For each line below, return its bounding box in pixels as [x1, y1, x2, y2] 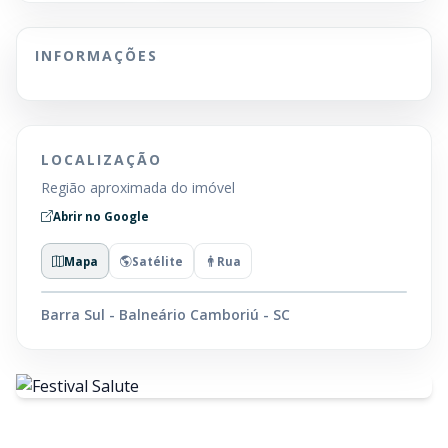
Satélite [132, 253, 183, 269]
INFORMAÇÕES [35, 46, 158, 65]
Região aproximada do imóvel [41, 178, 235, 197]
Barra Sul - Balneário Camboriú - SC [41, 305, 290, 324]
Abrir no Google [53, 209, 149, 224]
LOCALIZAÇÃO [41, 150, 162, 169]
